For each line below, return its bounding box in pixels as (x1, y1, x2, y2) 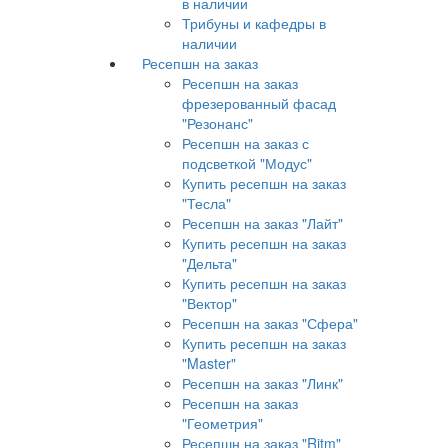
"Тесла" (182, 193, 231, 213)
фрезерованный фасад (182, 93, 336, 113)
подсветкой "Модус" (182, 153, 312, 173)
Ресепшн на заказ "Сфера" (182, 313, 358, 333)
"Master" (182, 353, 236, 373)
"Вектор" (182, 293, 237, 313)
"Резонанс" (182, 113, 253, 133)
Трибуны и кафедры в (182, 13, 326, 33)
